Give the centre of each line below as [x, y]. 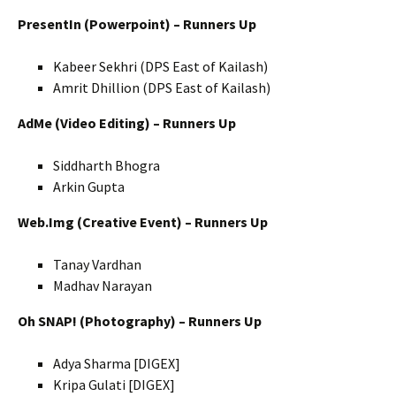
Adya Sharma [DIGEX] [117, 364]
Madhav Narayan [103, 286]
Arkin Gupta [89, 187]
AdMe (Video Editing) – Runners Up [127, 123]
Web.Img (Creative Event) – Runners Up [143, 222]
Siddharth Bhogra [107, 166]
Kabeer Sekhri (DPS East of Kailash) [160, 67]
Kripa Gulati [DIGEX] [114, 385]
